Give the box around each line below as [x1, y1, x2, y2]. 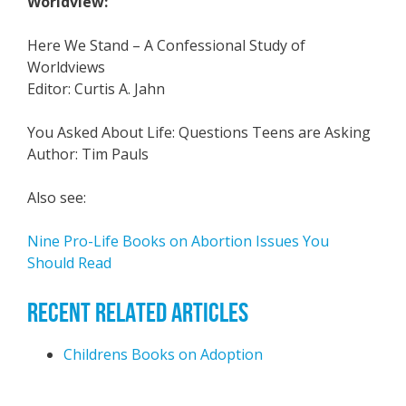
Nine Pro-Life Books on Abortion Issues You [27, 231, 329, 251]
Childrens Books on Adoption [63, 344, 263, 364]
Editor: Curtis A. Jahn [27, 79, 165, 99]
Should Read [27, 253, 111, 273]
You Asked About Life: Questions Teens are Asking [27, 122, 371, 142]
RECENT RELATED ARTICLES [27, 297, 248, 327]
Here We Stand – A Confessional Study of [27, 35, 305, 55]
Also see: [27, 188, 86, 208]
